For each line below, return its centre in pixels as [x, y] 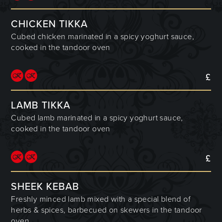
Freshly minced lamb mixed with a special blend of [101, 199]
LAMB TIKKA [41, 105]
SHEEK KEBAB [45, 187]
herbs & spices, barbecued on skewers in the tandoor [107, 210]
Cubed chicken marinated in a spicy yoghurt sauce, [103, 36]
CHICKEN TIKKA [50, 24]
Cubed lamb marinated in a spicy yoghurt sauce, [97, 118]
